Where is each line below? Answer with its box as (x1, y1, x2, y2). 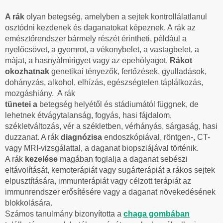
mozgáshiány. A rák (5, 89, 75, 98)
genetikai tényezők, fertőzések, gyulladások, (51, 67, 207, 76)
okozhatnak (5, 67, 51, 76)
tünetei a (5, 100, 39, 109)
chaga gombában (123, 209, 190, 218)
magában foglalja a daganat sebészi (60, 154, 188, 163)
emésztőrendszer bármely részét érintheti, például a (5, 34, 187, 43)
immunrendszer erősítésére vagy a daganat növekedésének (5, 187, 216, 196)
